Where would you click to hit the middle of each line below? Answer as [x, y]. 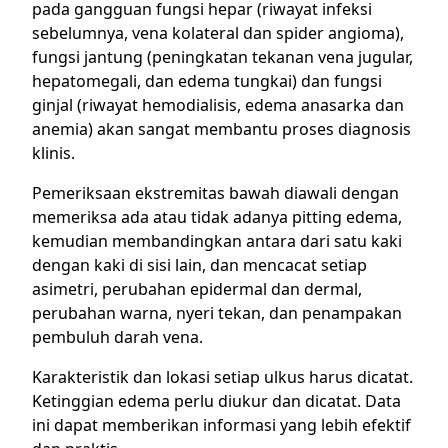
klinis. [53, 153]
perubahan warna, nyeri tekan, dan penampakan [217, 313]
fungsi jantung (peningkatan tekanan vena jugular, [222, 57]
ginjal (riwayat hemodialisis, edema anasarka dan [218, 105]
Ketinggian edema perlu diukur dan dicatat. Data [216, 401]
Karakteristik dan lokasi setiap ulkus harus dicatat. [222, 377]
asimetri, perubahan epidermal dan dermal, [197, 289]
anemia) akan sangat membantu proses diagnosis [221, 129]
